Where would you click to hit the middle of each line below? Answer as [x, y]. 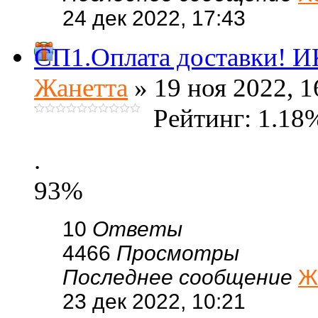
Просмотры [178, 253]
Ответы [137, 229]
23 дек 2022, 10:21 [154, 301]
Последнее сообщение [180, 277]
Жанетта [81, 88]
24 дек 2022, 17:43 [154, 18]
